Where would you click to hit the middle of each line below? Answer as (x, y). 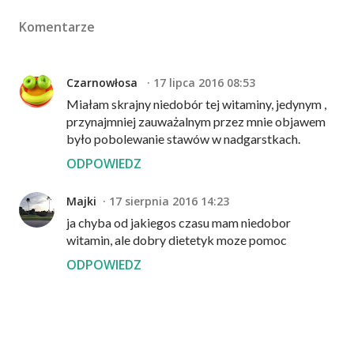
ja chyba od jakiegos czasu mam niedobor (179, 222)
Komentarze (57, 26)
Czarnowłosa (104, 82)
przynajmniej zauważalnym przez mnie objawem (196, 121)
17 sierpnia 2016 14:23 (169, 201)
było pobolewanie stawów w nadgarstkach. (183, 138)
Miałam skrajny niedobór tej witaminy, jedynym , (196, 104)
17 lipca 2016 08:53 (204, 82)
